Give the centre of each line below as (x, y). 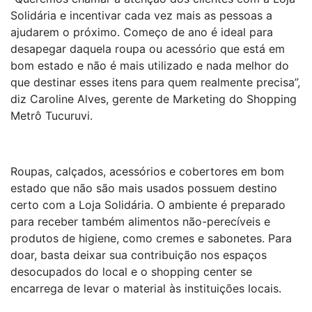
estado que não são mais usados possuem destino (144, 188)
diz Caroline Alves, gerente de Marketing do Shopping (154, 99)
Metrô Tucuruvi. (52, 116)
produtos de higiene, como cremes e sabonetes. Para (151, 238)
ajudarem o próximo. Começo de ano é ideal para (142, 32)
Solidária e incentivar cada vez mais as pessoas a (141, 15)
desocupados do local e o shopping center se (131, 272)
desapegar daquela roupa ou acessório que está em (148, 49)
